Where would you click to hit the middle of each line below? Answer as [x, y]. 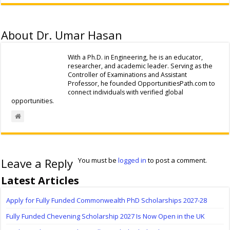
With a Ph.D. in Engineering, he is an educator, [136, 57]
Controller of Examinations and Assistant [128, 75]
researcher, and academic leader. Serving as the [140, 66]
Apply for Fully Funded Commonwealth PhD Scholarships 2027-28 [107, 200]
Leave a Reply [37, 164]
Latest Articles [40, 181]
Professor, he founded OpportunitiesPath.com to [142, 84]
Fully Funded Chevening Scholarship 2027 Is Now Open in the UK [106, 216]
